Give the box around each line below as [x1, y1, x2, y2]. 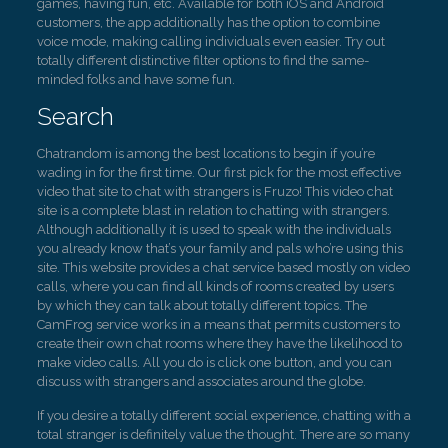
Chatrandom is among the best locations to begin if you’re [36, 146, 375, 161]
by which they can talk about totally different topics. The [36, 298, 367, 313]
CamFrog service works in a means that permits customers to [36, 317, 400, 332]
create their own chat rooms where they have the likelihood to [36, 336, 402, 351]
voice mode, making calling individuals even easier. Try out [36, 34, 385, 49]
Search [36, 101, 114, 131]
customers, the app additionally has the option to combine [36, 15, 380, 30]
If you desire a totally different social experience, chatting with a [36, 408, 411, 423]
